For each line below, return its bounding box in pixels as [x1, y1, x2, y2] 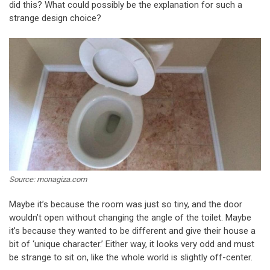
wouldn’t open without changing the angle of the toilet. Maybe [9, 212, 251, 223]
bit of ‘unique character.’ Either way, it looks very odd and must [9, 238, 254, 250]
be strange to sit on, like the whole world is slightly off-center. [9, 251, 253, 263]
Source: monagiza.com [9, 174, 87, 184]
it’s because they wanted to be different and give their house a [9, 225, 256, 236]
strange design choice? [9, 12, 101, 24]
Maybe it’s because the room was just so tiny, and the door [9, 198, 242, 210]
